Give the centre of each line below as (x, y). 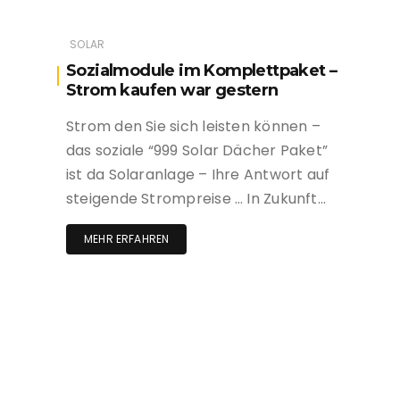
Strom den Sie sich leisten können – (193, 127)
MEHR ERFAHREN (127, 239)
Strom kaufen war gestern (172, 91)
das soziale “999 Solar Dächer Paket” (197, 151)
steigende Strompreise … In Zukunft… (196, 199)
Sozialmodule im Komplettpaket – (202, 71)
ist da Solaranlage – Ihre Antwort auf (198, 175)
